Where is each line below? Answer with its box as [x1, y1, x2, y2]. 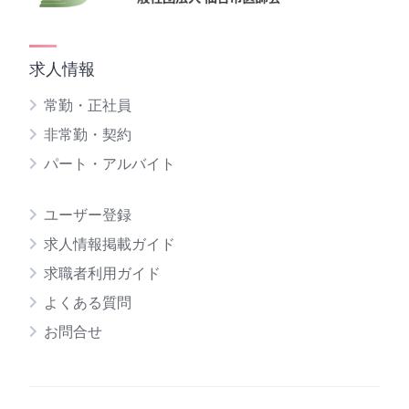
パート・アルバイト [44, 153, 175, 173]
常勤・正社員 [44, 95, 131, 115]
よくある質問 [44, 292, 131, 312]
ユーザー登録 [44, 204, 131, 225]
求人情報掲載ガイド [44, 234, 175, 254]
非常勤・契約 [44, 124, 131, 144]
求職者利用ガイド [44, 263, 161, 283]
